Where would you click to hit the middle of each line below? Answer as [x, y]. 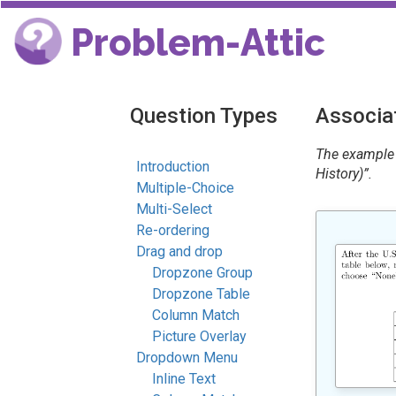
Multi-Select [174, 209]
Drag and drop [179, 251]
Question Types [204, 116]
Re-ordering [173, 230]
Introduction [173, 167]
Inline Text [184, 379]
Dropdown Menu [187, 358]
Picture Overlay [199, 336]
